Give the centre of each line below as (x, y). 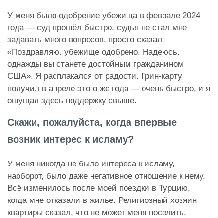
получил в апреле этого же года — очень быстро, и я (109, 88)
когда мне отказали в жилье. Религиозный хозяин (102, 200)
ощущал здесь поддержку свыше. (72, 100)
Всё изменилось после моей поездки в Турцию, (99, 188)
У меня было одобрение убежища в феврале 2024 (104, 15)
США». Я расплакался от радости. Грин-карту (95, 76)
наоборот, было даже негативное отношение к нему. (106, 176)
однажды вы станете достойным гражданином (95, 64)
